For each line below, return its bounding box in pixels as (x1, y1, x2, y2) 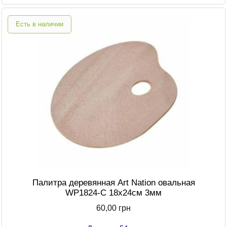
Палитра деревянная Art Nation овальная (32, 178, 195, 188)
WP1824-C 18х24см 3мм (65, 188, 162, 198)
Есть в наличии (16, 20, 63, 28)
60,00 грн (96, 204, 131, 213)
